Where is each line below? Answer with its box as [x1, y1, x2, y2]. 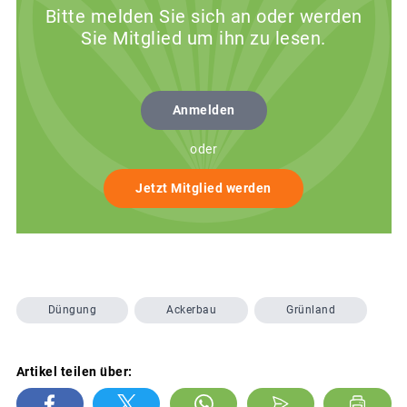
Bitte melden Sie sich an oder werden [45, 5, 362, 28]
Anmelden [172, 103, 235, 118]
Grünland [286, 303, 335, 317]
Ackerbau [166, 303, 216, 317]
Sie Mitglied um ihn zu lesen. [81, 27, 326, 50]
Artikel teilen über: [15, 363, 133, 379]
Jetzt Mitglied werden [135, 181, 272, 196]
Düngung [47, 303, 96, 317]
